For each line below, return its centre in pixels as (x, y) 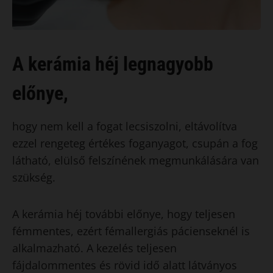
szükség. (34, 177)
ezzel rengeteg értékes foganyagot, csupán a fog (135, 143)
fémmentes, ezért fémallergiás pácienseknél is (131, 231)
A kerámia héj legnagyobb (113, 64)
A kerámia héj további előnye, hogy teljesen (124, 214)
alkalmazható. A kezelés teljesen (94, 248)
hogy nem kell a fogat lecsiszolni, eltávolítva (125, 126)
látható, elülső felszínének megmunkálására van (136, 160)
